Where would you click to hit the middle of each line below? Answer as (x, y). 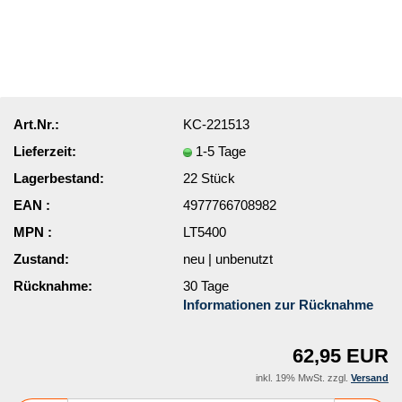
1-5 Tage (221, 151)
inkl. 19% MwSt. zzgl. (303, 378)
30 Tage (206, 285)
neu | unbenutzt (228, 258)
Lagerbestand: (59, 178)
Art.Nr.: (36, 124)
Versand (370, 378)
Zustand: (41, 258)
